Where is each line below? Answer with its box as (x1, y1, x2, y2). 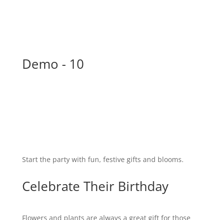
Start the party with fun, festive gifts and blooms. (22, 155, 184, 164)
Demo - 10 (22, 55, 84, 73)
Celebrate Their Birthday (22, 177, 168, 195)
